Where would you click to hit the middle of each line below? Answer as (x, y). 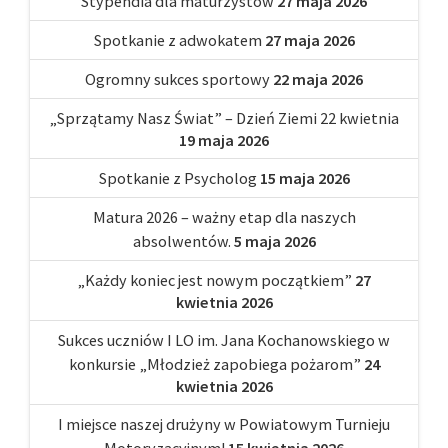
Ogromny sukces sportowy (177, 78)
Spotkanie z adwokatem (177, 39)
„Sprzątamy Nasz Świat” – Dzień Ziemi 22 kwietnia (224, 117)
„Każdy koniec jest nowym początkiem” (214, 279)
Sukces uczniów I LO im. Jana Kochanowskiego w (224, 339)
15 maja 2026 (304, 177)
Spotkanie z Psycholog (177, 177)
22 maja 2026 (318, 78)
